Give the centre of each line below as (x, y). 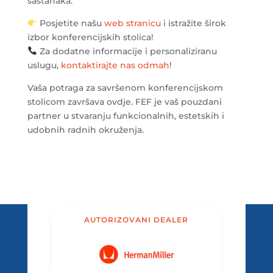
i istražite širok (193, 23)
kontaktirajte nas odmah (115, 66)
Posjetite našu (70, 23)
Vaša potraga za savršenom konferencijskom (125, 88)
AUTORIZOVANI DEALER (136, 220)
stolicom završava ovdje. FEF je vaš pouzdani (124, 102)
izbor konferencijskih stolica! (90, 37)
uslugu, (44, 66)
